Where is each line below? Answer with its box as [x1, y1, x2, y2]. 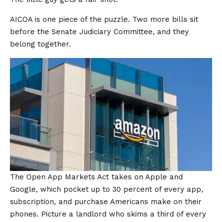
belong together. [10, 40, 71, 49]
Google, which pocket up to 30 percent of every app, [10, 185, 203, 194]
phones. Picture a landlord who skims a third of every [10, 210, 206, 219]
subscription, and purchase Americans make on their [10, 197, 202, 207]
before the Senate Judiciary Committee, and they [10, 27, 189, 36]
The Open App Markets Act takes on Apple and [10, 172, 183, 182]
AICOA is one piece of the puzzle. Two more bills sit [10, 15, 198, 24]
